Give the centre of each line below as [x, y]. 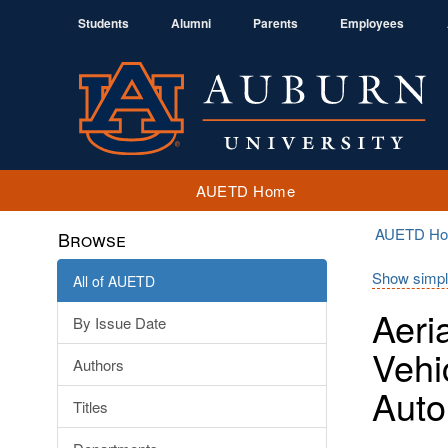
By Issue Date [119, 322]
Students [103, 23]
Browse [92, 239]
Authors [98, 364]
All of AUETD [114, 281]
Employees [372, 23]
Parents [275, 23]
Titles [90, 406]
